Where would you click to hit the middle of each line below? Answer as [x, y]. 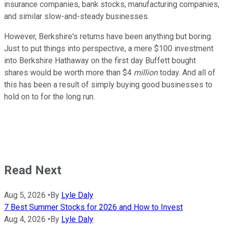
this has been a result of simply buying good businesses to [108, 85]
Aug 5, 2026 [25, 195]
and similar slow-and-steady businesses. [77, 17]
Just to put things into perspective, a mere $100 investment [109, 49]
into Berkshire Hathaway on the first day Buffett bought [100, 61]
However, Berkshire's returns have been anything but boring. [108, 37]
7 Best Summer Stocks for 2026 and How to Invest [93, 207]
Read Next [33, 171]
